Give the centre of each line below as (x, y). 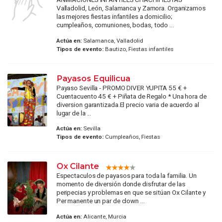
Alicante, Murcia (104, 216)
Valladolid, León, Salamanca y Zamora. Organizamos (131, 8)
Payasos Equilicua (93, 78)
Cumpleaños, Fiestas (132, 137)
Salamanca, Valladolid (112, 40)
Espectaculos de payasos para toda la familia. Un (126, 176)
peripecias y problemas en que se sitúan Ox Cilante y (131, 193)
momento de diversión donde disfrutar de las (121, 184)
